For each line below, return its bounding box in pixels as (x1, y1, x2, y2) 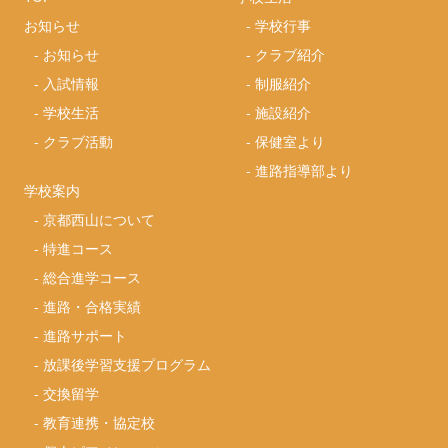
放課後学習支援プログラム (43, 354, 212, 375)
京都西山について (43, 209, 156, 230)
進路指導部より (255, 160, 354, 181)
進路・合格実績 (43, 296, 142, 317)
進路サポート (43, 325, 128, 346)
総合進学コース (43, 267, 142, 288)
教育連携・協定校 (43, 412, 156, 433)
